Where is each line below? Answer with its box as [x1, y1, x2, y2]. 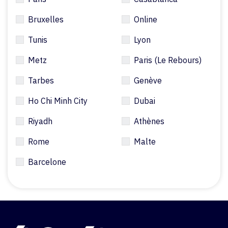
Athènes [134, 116, 164, 126]
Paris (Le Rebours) [134, 55, 202, 65]
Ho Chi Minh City [28, 96, 88, 106]
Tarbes [28, 75, 54, 85]
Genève [134, 75, 162, 85]
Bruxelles [28, 14, 64, 24]
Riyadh [28, 116, 52, 126]
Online [134, 14, 157, 24]
